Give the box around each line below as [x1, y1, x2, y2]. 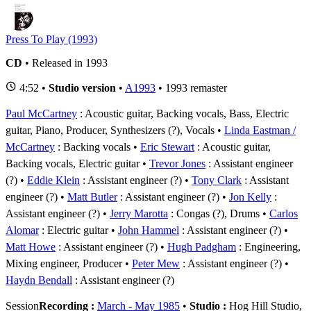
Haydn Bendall [6, 274, 72, 286]
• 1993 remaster [155, 81, 227, 94]
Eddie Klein [27, 174, 80, 186]
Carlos [269, 207, 298, 219]
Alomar [6, 224, 39, 236]
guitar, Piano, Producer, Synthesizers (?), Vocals [6, 124, 215, 136]
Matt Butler [67, 190, 117, 203]
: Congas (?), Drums [168, 207, 260, 219]
